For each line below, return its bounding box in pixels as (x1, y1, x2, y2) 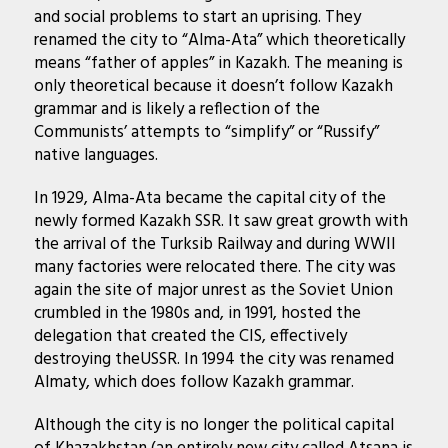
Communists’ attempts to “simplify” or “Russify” (33, 118, 379, 146)
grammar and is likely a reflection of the (33, 95, 320, 123)
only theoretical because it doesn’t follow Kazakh (33, 72, 393, 100)
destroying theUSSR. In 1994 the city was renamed (33, 345, 394, 373)
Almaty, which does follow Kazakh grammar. (33, 368, 354, 396)
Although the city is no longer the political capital (33, 411, 394, 439)
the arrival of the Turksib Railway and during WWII (33, 230, 396, 258)
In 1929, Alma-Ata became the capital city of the (33, 184, 386, 212)
